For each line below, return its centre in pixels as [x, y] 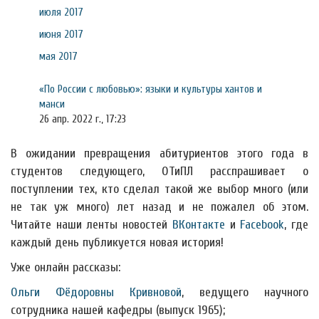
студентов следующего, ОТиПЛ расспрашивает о [159, 171]
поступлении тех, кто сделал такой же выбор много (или [159, 189]
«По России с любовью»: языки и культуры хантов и [151, 89]
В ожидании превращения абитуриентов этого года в [159, 153]
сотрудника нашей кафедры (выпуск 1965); [118, 310]
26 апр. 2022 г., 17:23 [83, 119]
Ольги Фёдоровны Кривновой [96, 292]
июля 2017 [61, 12]
